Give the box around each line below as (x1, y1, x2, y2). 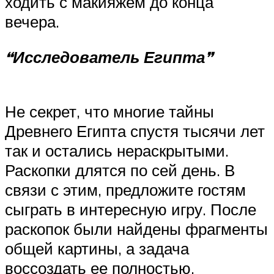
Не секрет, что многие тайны (5, 102, 214, 122)
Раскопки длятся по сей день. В (5, 160, 235, 180)
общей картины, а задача (5, 239, 189, 259)
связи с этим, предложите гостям (5, 180, 246, 200)
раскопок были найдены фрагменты (5, 219, 268, 239)
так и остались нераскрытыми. (5, 141, 229, 161)
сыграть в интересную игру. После (5, 199, 256, 220)
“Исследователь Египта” (5, 46, 213, 67)
